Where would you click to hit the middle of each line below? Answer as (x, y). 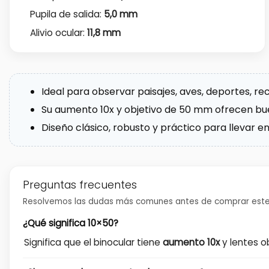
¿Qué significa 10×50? (71, 223)
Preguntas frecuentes (80, 185)
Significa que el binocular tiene (93, 242)
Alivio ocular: (58, 33)
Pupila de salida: (67, 14)
